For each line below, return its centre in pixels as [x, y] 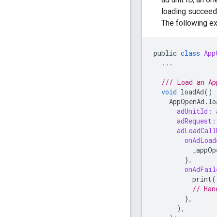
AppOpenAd [187, 102]
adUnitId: [194, 111]
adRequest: [196, 121]
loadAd [192, 92]
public [165, 53]
